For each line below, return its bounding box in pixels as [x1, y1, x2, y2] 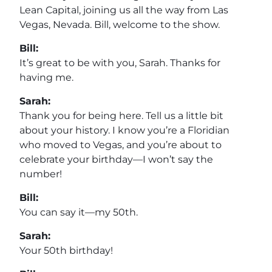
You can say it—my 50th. [19, 206, 138, 218]
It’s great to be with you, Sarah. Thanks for [19, 56, 220, 69]
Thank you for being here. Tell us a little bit [19, 109, 223, 121]
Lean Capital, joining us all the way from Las [19, 4, 228, 16]
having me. [19, 71, 73, 83]
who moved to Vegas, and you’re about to [19, 138, 222, 151]
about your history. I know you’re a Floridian [19, 124, 229, 136]
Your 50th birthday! [19, 244, 113, 256]
